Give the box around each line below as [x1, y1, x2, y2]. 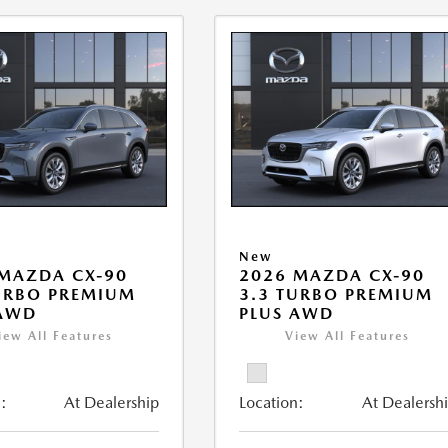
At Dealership [64, 393, 160, 413]
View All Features [285, 329, 411, 344]
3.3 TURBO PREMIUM [239, 285, 434, 305]
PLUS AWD [239, 304, 335, 324]
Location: [239, 393, 305, 413]
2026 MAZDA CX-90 [239, 266, 426, 286]
